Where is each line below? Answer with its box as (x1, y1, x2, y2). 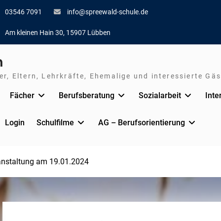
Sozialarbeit (139, 91, 181, 100)
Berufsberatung (59, 91, 114, 100)
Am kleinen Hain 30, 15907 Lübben (3, 29, 111, 37)
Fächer (10, 91, 35, 100)
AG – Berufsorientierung (98, 118, 185, 127)
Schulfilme (37, 118, 74, 127)
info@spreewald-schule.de (67, 8, 148, 16)
